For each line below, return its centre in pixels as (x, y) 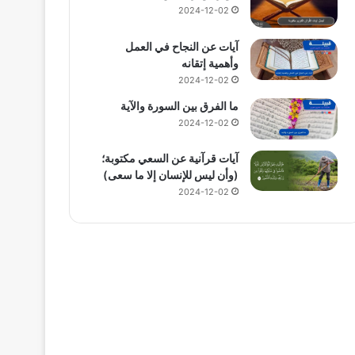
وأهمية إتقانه (210, 63)
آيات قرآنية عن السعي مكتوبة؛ (170, 158)
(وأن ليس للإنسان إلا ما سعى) (170, 174)
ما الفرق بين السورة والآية (179, 105)
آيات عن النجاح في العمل (181, 46)
